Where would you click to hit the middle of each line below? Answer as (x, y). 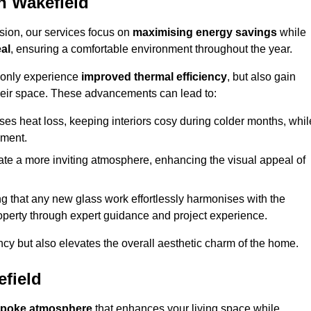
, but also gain (261, 77)
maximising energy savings (205, 33)
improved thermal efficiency (154, 77)
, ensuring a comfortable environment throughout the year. (151, 49)
